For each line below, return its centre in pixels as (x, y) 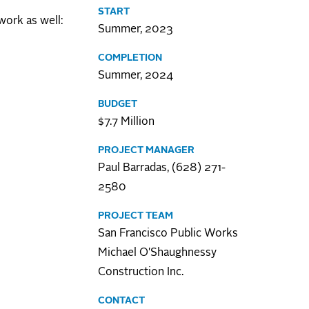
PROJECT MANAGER (146, 150)
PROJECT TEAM (136, 216)
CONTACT (121, 300)
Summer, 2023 (135, 29)
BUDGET (118, 104)
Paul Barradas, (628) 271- (162, 168)
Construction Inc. (141, 272)
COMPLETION (130, 58)
